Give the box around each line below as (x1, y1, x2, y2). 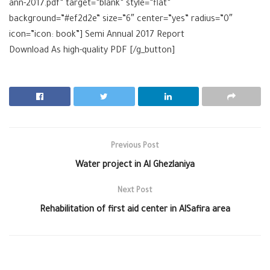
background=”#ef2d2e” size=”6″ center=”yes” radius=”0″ (9, 15, 233, 25)
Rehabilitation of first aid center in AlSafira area (40, 206, 230, 216)
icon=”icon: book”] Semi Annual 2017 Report (9, 31, 184, 41)
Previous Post (111, 142, 159, 151)
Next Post (118, 187, 152, 196)
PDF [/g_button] (110, 46, 175, 57)
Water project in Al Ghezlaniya (75, 161, 195, 171)
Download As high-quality (9, 46, 108, 57)
